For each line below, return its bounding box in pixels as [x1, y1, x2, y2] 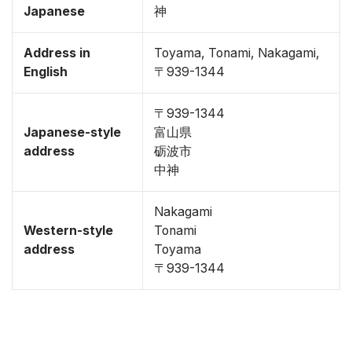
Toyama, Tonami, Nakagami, [154, 46, 320, 60]
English [24, 64, 68, 79]
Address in [24, 46, 90, 60]
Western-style [24, 223, 113, 238]
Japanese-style [24, 125, 121, 140]
